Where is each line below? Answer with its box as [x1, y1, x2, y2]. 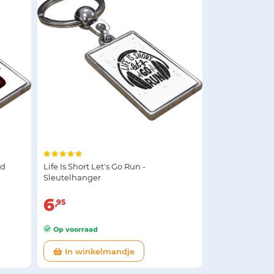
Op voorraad [51, 224, 98, 234]
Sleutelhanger [43, 172, 101, 182]
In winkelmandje [62, 246, 135, 256]
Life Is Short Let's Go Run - [43, 161, 146, 171]
